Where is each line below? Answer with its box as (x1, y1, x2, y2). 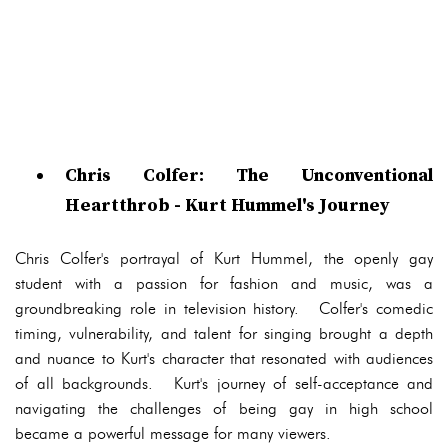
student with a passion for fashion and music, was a (15, 274, 433, 293)
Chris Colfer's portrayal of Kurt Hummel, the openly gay (15, 249, 433, 268)
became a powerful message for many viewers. (15, 424, 331, 443)
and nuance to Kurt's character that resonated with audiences (15, 349, 433, 368)
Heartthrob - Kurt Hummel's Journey (65, 194, 390, 217)
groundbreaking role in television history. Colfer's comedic (15, 299, 433, 318)
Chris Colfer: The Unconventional (65, 164, 433, 187)
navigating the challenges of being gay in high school (15, 399, 433, 418)
